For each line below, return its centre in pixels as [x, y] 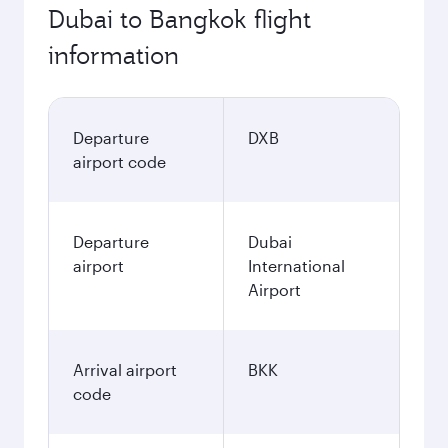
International [296, 265]
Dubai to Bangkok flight [179, 19]
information [113, 55]
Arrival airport [125, 369]
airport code [119, 161]
